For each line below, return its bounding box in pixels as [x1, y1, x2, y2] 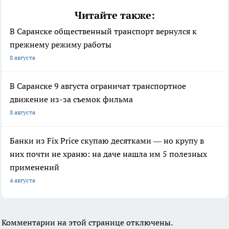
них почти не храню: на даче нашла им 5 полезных [10, 149, 207, 159]
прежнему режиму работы [10, 39, 111, 50]
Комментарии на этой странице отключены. [2, 217, 173, 228]
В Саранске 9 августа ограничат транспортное [10, 81, 186, 91]
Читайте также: [74, 9, 155, 22]
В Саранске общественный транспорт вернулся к [10, 26, 197, 37]
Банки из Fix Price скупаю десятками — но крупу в [10, 135, 204, 146]
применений [10, 162, 59, 173]
